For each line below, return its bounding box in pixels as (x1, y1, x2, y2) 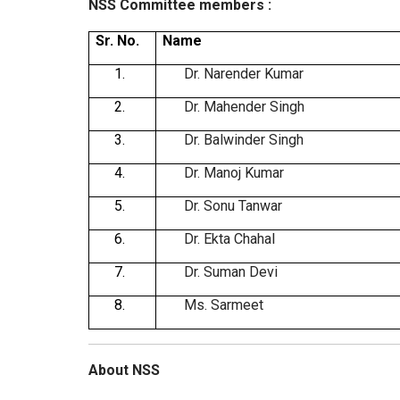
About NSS (88, 362, 160, 379)
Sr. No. (96, 32, 140, 50)
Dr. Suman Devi (184, 263, 279, 281)
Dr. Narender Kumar (184, 65, 304, 83)
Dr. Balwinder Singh (184, 131, 304, 149)
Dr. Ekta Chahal (184, 230, 276, 248)
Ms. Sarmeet (184, 296, 264, 314)
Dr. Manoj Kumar (184, 164, 285, 182)
